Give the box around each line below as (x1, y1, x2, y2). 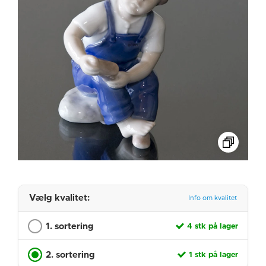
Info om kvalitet (188, 195, 237, 201)
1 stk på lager (189, 251, 238, 259)
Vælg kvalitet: (29, 194, 90, 202)
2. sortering (46, 251, 95, 259)
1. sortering (46, 222, 94, 231)
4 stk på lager (187, 223, 238, 230)
